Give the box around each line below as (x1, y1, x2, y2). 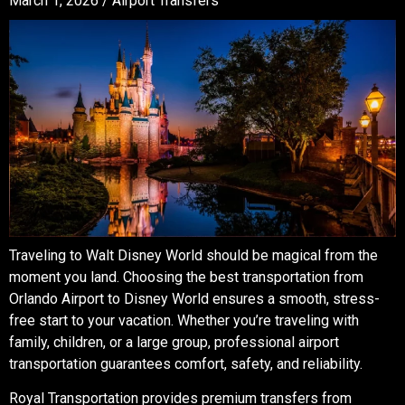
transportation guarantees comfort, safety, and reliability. (9, 354, 363, 372)
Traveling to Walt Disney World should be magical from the (9, 246, 378, 264)
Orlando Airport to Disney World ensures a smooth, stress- (9, 289, 380, 307)
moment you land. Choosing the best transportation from (9, 268, 363, 286)
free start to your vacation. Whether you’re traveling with (9, 311, 359, 329)
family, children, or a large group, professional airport (9, 333, 339, 351)
